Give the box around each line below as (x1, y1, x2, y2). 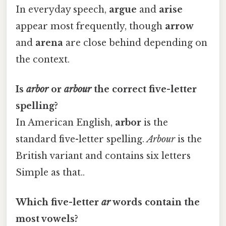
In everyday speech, (16, 4, 109, 15)
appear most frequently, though (16, 20, 165, 32)
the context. (16, 53, 70, 65)
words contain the (110, 197, 200, 208)
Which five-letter (16, 197, 101, 208)
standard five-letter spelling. (16, 134, 147, 145)
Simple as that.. (16, 167, 85, 179)
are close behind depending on (63, 37, 207, 48)
